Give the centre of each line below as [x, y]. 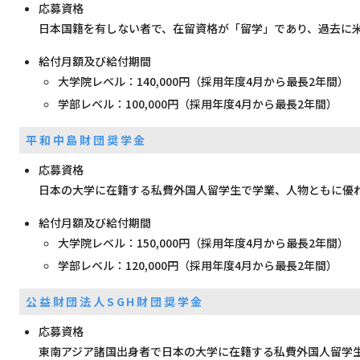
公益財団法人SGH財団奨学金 [115, 301]
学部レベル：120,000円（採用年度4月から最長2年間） [198, 265]
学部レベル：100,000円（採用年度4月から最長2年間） [198, 104]
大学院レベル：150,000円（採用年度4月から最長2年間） [203, 243]
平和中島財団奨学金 [87, 140]
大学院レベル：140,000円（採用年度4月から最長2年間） [203, 81]
